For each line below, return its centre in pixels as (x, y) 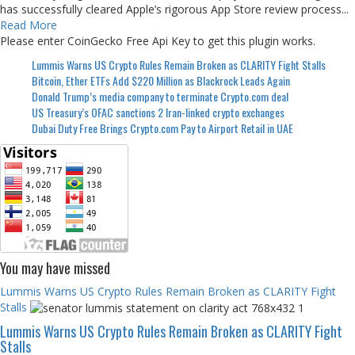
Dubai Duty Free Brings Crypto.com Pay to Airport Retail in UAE (162, 128)
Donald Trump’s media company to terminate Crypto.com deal (160, 96)
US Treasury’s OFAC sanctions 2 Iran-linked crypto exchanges (158, 112)
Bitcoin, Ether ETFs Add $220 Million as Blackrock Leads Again (161, 80)
